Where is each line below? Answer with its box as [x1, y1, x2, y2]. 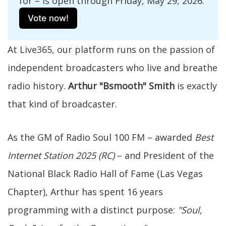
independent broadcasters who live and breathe [8, 61, 217, 74]
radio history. [8, 79, 68, 92]
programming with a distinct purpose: [8, 203, 178, 216]
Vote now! [27, 12, 69, 23]
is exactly [175, 79, 217, 92]
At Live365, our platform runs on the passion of [8, 43, 215, 55]
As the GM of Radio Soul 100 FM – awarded [8, 131, 195, 143]
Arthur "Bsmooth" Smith [68, 79, 175, 92]
